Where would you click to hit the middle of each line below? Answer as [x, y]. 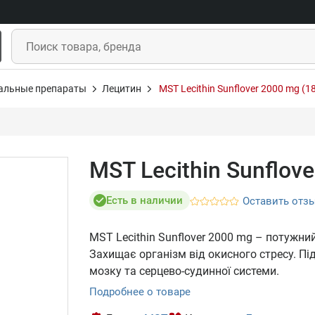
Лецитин [122, 89]
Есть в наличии [144, 200]
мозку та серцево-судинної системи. [184, 271]
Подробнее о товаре [140, 292]
